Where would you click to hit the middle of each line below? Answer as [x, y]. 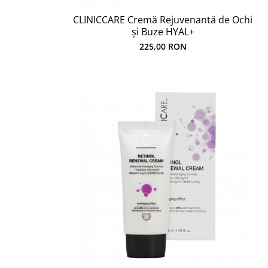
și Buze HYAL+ [163, 32]
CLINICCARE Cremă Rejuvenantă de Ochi [163, 20]
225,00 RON [163, 46]
